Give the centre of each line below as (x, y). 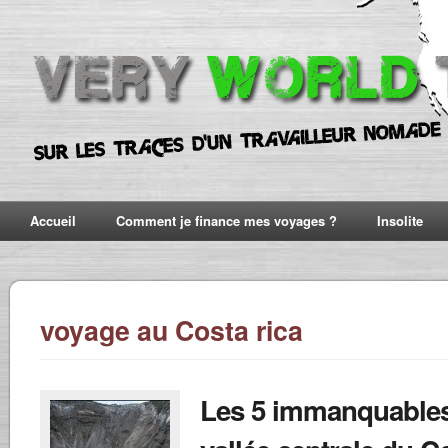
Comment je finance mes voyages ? (226, 220)
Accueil (53, 220)
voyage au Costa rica (171, 330)
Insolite (400, 220)
